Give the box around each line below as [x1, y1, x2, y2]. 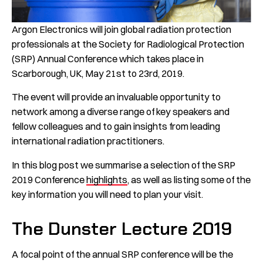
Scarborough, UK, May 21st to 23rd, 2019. [12, 67, 184, 79]
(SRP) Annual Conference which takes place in [12, 52, 204, 65]
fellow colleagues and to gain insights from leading [12, 120, 220, 133]
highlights [86, 173, 127, 186]
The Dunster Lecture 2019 [12, 217, 232, 241]
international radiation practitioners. [12, 135, 164, 147]
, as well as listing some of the [127, 173, 251, 186]
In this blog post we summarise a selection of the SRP [12, 159, 235, 171]
